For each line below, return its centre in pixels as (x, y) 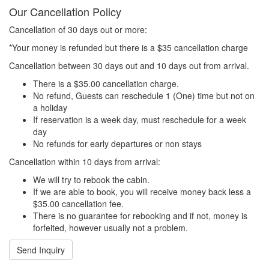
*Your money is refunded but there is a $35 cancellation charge (128, 47)
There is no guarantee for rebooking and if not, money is (140, 215)
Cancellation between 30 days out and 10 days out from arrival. (129, 65)
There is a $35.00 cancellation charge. (106, 83)
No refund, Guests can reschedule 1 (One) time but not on (144, 95)
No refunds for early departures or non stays (117, 143)
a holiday (50, 107)
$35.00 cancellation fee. (78, 203)
